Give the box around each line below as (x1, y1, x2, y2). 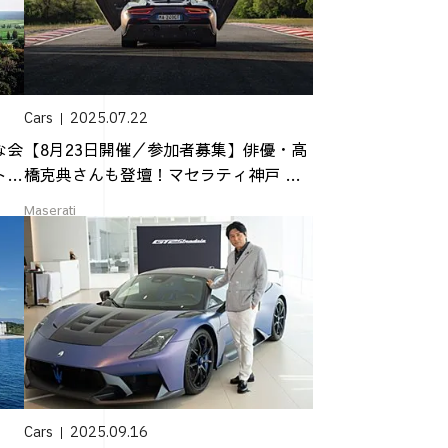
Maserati (24, 201, 77, 220)
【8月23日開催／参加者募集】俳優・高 (24, 138, 308, 161)
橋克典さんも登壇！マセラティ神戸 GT (24, 163, 309, 186)
